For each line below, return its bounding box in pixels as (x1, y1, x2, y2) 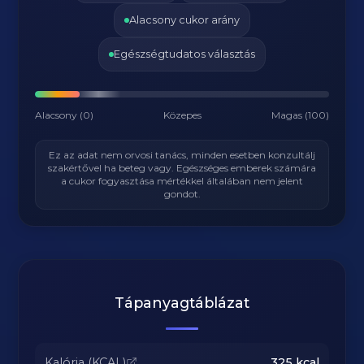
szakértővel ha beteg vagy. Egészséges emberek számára (48, 162, 316, 174)
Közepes (163, 109, 201, 121)
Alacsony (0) (35, 109, 94, 121)
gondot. (163, 188, 201, 200)
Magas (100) (271, 109, 329, 121)
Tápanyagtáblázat (115, 294, 249, 311)
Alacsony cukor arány (129, 14, 240, 26)
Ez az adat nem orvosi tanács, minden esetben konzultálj (49, 149, 315, 161)
